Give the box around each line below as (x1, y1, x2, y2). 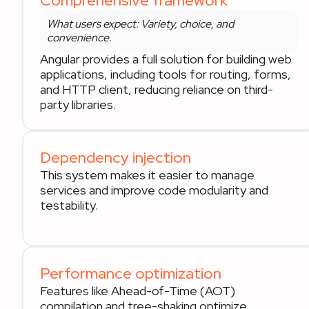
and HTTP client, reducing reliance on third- (40, 81, 273, 97)
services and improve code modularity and (40, 182, 268, 198)
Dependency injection (40, 148, 191, 168)
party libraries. (40, 97, 116, 112)
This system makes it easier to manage (40, 167, 255, 183)
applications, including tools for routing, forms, (40, 66, 291, 82)
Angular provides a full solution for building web (40, 51, 292, 67)
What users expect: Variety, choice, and (47, 17, 234, 31)
